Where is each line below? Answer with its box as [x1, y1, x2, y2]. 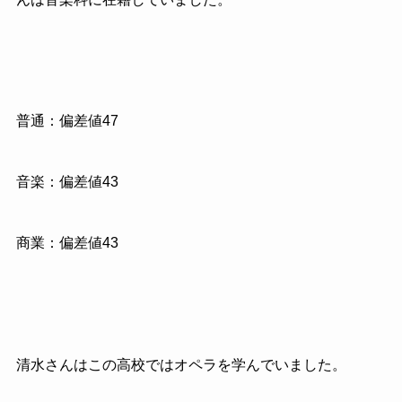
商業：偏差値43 [15, 234, 118, 250]
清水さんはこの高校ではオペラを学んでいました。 [15, 356, 346, 372]
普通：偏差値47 [15, 113, 118, 129]
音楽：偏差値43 [15, 174, 118, 190]
